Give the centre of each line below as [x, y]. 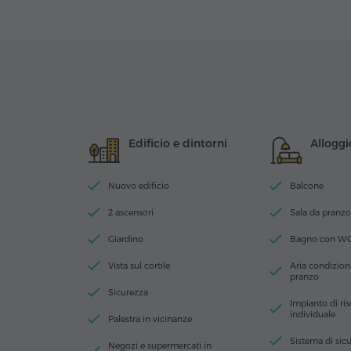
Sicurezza [128, 293]
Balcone [307, 186]
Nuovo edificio [139, 186]
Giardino [126, 239]
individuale [313, 315]
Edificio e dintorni [178, 144]
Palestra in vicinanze [150, 319]
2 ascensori [131, 213]
